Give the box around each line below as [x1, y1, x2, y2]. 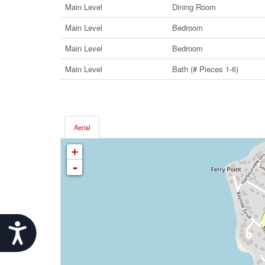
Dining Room [172, 1, 216, 12]
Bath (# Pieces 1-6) [172, 63, 238, 75]
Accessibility [28, 221, 100, 237]
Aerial [74, 122, 90, 132]
